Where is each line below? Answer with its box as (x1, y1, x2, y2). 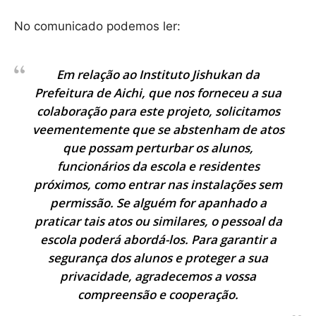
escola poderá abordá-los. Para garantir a (39, 231, 276, 248)
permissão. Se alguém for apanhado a (49, 194, 267, 211)
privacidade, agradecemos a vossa (60, 267, 256, 284)
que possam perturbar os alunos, (63, 139, 253, 156)
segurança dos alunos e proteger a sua (48, 249, 268, 266)
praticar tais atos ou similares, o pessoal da (34, 212, 282, 229)
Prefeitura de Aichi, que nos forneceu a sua (35, 84, 281, 101)
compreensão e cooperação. (78, 286, 238, 303)
